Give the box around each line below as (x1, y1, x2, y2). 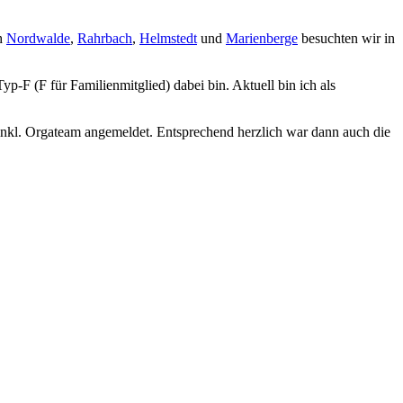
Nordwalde (6, 30, 70, 46)
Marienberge (226, 30, 298, 46)
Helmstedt (139, 30, 197, 46)
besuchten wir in (298, 30, 395, 46)
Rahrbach (77, 30, 132, 46)
